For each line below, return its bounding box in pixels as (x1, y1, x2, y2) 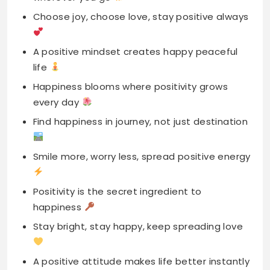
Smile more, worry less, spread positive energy (33, 83, 251, 96)
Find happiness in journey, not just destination (33, 48, 248, 61)
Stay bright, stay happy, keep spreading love (33, 153, 243, 166)
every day (33, 29, 82, 42)
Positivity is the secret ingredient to (33, 118, 202, 131)
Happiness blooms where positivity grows (33, 13, 228, 27)
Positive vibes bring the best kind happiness (33, 242, 240, 256)
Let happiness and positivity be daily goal (33, 223, 231, 236)
